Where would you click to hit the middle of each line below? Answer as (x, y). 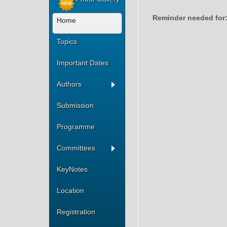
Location (70, 191)
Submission (75, 105)
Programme (76, 127)
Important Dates (83, 63)
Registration (76, 212)
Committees (76, 148)
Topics (67, 42)
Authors (69, 84)
